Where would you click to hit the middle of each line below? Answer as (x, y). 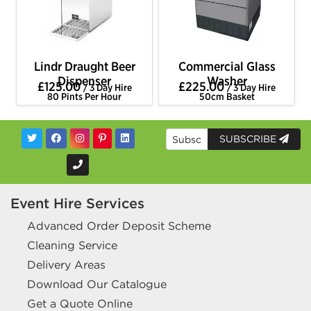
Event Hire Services (77, 203)
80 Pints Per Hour (84, 96)
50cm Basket (227, 96)
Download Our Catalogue (97, 284)
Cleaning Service (72, 245)
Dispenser (84, 81)
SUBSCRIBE (249, 139)
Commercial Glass (227, 66)
